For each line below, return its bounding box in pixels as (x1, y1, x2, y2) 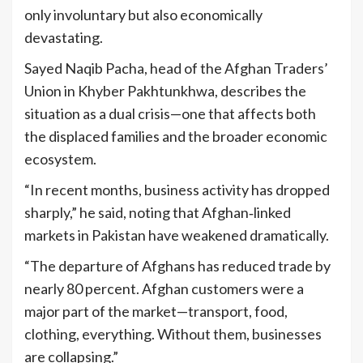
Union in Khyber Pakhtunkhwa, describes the (24, 82, 306, 100)
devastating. (24, 28, 103, 47)
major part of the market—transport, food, (24, 302, 288, 321)
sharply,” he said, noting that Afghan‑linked (24, 203, 291, 222)
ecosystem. (24, 150, 99, 169)
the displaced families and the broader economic (24, 127, 327, 146)
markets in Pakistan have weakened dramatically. (24, 226, 331, 245)
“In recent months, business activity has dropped (24, 181, 330, 199)
